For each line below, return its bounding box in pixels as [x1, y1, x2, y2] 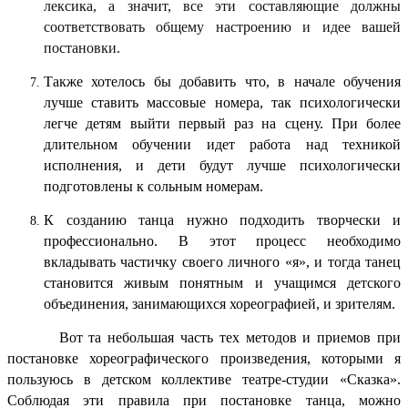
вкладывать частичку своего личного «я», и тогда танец [44, 253, 401, 270]
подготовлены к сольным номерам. [44, 178, 263, 194]
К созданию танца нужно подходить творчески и [44, 211, 401, 228]
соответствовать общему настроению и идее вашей [44, 18, 401, 35]
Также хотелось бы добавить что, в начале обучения [44, 73, 401, 89]
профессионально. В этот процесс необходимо [44, 232, 401, 249]
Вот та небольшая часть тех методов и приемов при [58, 329, 401, 345]
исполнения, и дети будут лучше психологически [44, 157, 401, 173]
